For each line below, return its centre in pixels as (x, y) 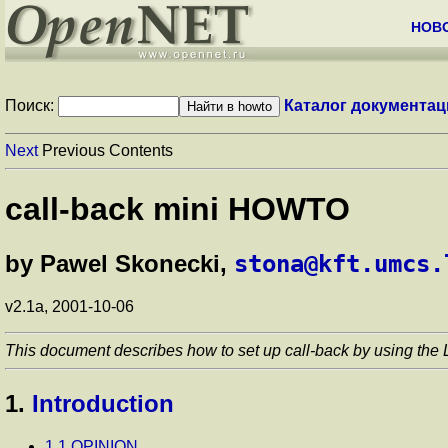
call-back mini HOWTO (177, 209)
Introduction (103, 403)
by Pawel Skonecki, (119, 263)
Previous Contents (105, 150)
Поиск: (31, 105)
